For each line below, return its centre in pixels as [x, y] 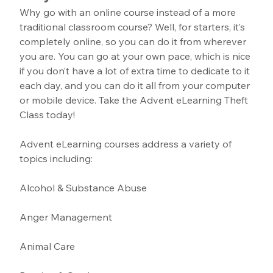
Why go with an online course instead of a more [129, 12]
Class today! [48, 114]
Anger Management [67, 217]
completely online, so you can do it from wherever [134, 41]
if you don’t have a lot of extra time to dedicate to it [136, 70]
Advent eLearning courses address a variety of [127, 144]
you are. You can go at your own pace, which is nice [136, 56]
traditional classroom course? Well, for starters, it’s [134, 27]
